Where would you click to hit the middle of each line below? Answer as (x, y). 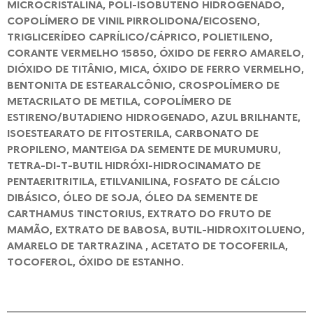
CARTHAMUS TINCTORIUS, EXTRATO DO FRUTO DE (139, 213)
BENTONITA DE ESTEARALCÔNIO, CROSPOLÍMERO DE (143, 84)
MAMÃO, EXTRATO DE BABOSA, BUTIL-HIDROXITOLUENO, (156, 229)
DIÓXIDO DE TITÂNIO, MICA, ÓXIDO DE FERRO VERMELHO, (155, 68)
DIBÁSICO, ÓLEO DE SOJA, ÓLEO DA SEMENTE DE (132, 197)
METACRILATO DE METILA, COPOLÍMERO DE (119, 100)
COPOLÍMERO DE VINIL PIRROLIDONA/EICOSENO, (133, 20)
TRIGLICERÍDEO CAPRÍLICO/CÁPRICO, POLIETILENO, (140, 36)
